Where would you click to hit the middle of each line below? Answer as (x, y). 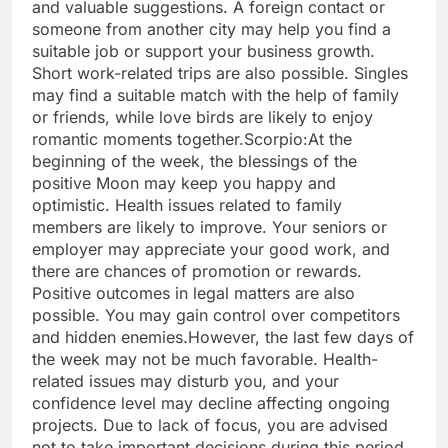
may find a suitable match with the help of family (215, 95)
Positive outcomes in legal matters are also (193, 293)
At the (330, 139)
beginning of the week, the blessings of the (194, 161)
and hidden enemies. (110, 337)
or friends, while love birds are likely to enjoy (202, 117)
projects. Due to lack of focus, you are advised (210, 425)
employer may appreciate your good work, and (211, 249)
